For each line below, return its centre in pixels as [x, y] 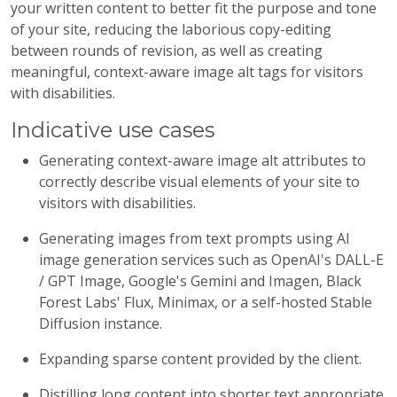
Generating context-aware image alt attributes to [202, 160]
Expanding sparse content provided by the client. [200, 359]
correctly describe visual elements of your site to [199, 182]
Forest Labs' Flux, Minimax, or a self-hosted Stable [206, 302]
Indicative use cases [113, 130]
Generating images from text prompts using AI [195, 238]
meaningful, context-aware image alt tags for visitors [187, 72]
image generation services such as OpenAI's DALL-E [211, 260]
